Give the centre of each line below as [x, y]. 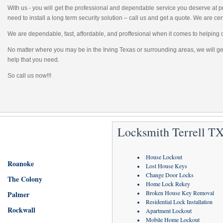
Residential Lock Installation [179, 202]
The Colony [25, 179]
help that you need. [33, 60]
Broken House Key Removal [180, 193]
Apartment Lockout [168, 211]
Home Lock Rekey [168, 184]
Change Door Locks [169, 175]
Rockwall [21, 210]
